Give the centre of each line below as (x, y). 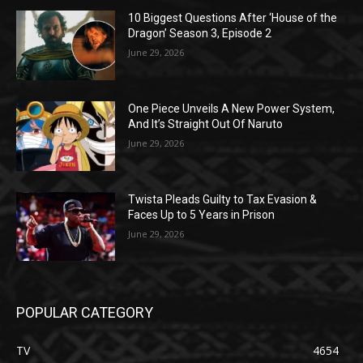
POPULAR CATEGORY (85, 313)
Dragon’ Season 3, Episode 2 (200, 34)
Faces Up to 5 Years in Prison (202, 214)
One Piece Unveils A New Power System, (232, 109)
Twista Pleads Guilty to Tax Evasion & (223, 199)
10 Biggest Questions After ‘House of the (233, 18)
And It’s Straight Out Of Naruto (206, 124)
